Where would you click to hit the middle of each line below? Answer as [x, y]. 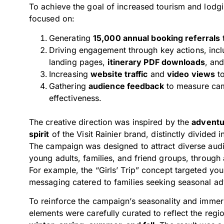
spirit [39, 134]
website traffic [119, 74]
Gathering [68, 86]
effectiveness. [75, 98]
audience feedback [126, 86]
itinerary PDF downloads [156, 62]
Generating [71, 38]
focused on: [52, 19]
